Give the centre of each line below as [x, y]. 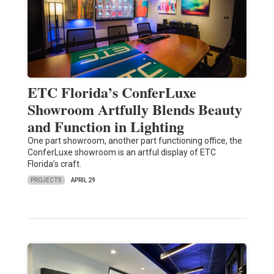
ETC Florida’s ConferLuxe [112, 92]
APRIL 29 [83, 180]
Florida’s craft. [54, 164]
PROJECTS [46, 180]
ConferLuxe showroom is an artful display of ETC [121, 153]
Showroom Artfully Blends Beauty [135, 109]
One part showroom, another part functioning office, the [135, 141]
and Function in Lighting [106, 127]
